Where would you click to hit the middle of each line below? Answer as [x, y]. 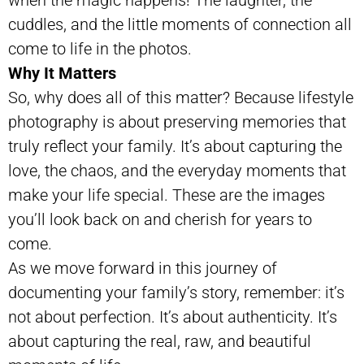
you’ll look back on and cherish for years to [160, 219]
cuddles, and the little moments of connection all [180, 24]
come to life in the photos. [100, 48]
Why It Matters [62, 73]
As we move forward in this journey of [143, 268]
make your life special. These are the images [167, 195]
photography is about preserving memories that [177, 121]
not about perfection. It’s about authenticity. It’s [173, 316]
